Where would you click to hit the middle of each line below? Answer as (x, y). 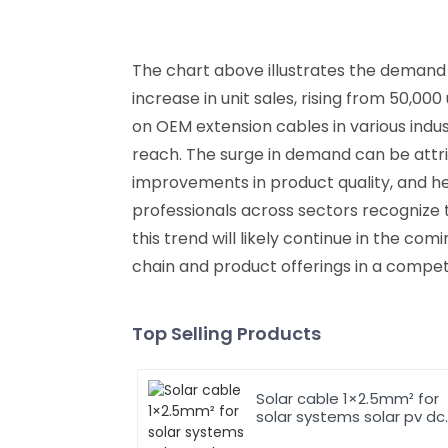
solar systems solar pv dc (351, 416)
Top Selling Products (226, 333)
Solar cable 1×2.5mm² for (337, 398)
